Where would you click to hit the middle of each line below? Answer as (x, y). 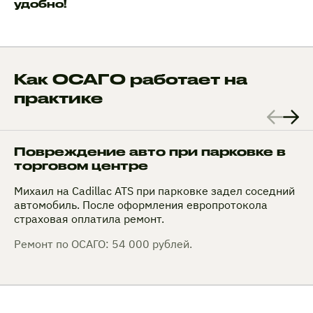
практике (58, 97)
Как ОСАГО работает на (131, 79)
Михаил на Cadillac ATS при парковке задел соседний (154, 190)
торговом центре (81, 165)
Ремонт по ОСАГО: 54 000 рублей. (103, 243)
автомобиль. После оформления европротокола (141, 204)
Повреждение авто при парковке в (150, 151)
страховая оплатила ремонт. (89, 218)
